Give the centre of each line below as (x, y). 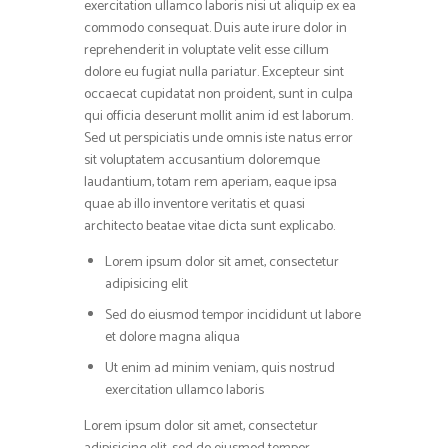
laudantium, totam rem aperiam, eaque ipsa (210, 183)
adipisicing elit (146, 285)
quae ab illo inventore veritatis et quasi (194, 205)
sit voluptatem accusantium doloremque (202, 161)
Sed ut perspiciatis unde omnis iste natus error (218, 139)
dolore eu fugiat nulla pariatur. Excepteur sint (214, 73)
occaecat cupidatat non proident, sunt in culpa (218, 95)
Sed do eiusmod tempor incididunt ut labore (233, 316)
